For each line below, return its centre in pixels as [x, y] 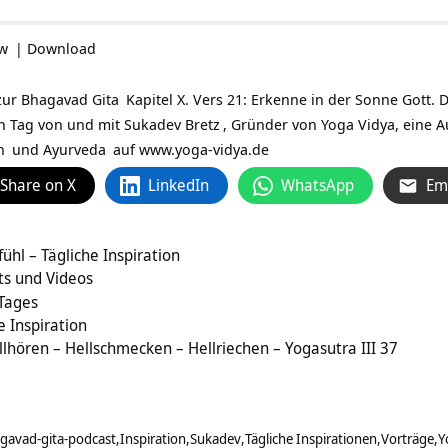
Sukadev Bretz [172, 124]
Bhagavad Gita [70, 99]
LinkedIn [178, 185]
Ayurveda [74, 149]
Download [61, 48]
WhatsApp [317, 185]
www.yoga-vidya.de [204, 149]
